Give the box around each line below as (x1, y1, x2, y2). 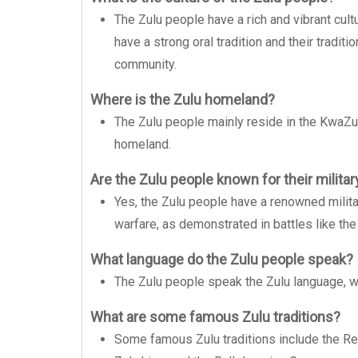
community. (114, 57, 177, 72)
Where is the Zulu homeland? (90, 91, 275, 108)
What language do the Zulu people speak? (90, 251, 353, 268)
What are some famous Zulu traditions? (90, 308, 340, 325)
